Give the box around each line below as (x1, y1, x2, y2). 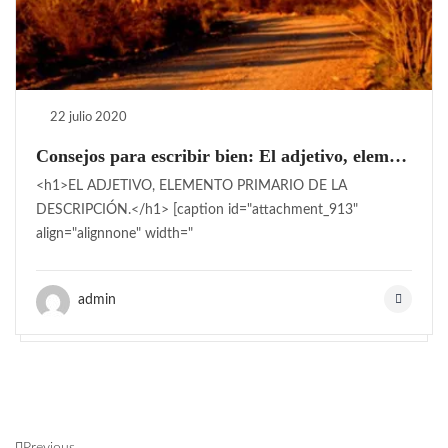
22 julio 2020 (50, 110, 127, 124)
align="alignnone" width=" (36, 226, 193, 241)
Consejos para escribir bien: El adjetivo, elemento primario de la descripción (389, 145, 407, 166)
